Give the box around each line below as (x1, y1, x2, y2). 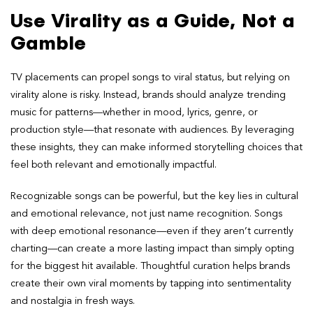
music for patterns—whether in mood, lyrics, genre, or (10, 107, 258, 117)
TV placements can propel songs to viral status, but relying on (10, 72, 290, 82)
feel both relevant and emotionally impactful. (10, 159, 217, 170)
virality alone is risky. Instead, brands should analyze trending (10, 89, 286, 100)
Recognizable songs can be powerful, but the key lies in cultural (10, 191, 298, 201)
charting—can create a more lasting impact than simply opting (10, 243, 294, 254)
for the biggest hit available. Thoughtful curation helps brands (10, 261, 290, 271)
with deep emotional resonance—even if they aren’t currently (10, 226, 293, 236)
